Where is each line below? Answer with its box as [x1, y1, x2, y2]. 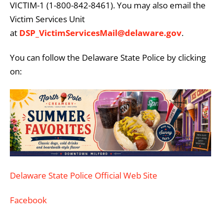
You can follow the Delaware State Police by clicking [10, 51, 206, 63]
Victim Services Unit [10, 13, 85, 25]
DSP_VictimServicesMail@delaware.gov [19, 27, 182, 38]
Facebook [10, 194, 47, 206]
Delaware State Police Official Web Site [10, 169, 157, 181]
